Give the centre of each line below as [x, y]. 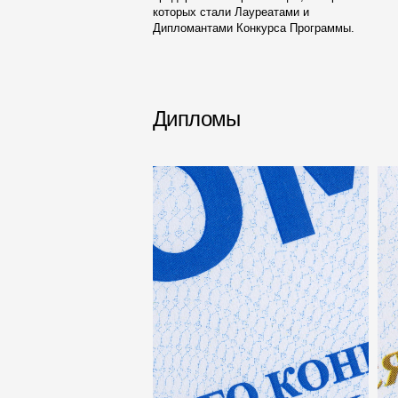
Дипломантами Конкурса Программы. [254, 28]
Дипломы [197, 119]
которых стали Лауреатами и [231, 12]
